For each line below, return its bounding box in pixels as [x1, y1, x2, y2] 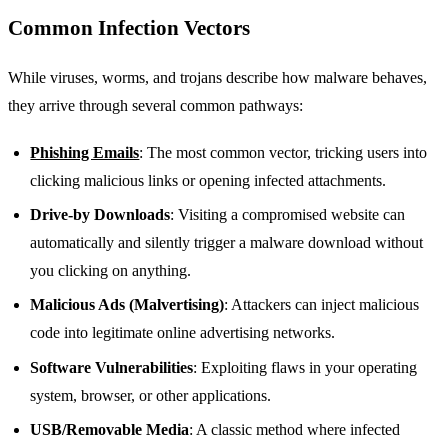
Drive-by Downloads [30, 205, 171, 223]
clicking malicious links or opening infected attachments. [30, 171, 387, 189]
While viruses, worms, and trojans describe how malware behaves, [8, 69, 427, 87]
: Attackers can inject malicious [224, 296, 420, 314]
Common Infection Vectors [8, 15, 250, 39]
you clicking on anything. [30, 261, 192, 279]
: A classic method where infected [189, 421, 401, 439]
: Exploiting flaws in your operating [193, 358, 418, 376]
